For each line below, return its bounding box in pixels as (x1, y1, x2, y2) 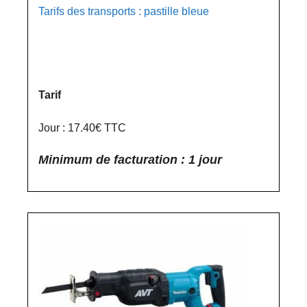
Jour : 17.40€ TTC (38, 122, 126, 134)
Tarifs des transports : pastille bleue (38, 5, 209, 17)
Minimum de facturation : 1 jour (38, 153, 222, 167)
